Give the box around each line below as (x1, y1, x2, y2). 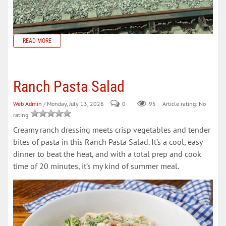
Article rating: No (161, 99, 206, 107)
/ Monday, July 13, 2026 (43, 99, 104, 107)
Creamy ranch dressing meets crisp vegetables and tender (13, 124, 210, 135)
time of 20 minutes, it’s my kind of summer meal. (13, 160, 179, 171)
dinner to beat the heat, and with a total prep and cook (13, 148, 201, 159)
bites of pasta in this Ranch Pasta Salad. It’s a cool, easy (13, 136, 202, 147)
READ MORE (23, 37, 51, 44)
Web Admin (13, 99, 42, 107)
